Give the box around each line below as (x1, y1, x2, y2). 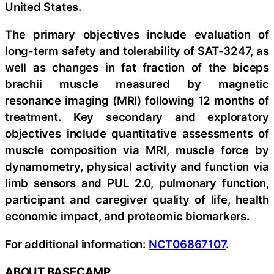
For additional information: (5, 237, 149, 251)
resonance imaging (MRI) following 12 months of (5, 94, 269, 108)
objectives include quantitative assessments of (5, 127, 269, 141)
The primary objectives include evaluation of (5, 28, 269, 42)
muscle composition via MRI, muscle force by (5, 143, 269, 157)
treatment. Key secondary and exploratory (5, 110, 269, 124)
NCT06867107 (148, 237, 226, 251)
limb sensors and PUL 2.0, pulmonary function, (5, 176, 269, 190)
